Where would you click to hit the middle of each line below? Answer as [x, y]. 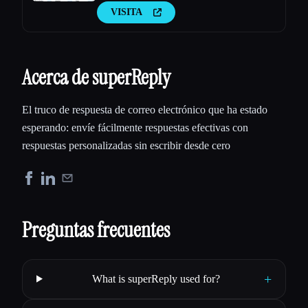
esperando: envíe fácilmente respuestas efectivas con [135, 127]
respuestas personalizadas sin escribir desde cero [126, 145]
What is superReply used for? [156, 278]
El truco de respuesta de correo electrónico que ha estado [145, 109]
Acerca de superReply [96, 77]
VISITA [126, 12]
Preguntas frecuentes [96, 230]
